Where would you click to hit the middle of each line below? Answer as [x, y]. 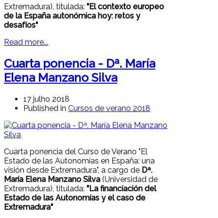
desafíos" [21, 25]
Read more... [26, 42]
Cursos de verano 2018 [109, 108]
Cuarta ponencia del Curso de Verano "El [76, 151]
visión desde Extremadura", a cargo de [73, 170]
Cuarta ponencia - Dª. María [80, 63]
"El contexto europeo [125, 7]
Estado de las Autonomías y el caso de [75, 198]
